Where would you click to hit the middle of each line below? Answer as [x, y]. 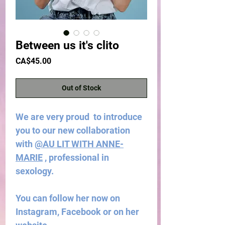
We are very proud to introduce [79, 117]
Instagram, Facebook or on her [77, 212]
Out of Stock [81, 88]
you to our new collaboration [73, 130]
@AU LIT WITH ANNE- [79, 144]
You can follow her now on [68, 198]
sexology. [35, 171]
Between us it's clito [67, 45]
